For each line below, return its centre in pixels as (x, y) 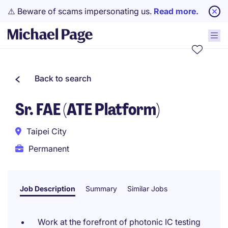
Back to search (63, 78)
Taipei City (47, 131)
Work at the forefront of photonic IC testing (119, 222)
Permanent (49, 149)
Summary (101, 189)
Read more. (176, 11)
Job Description (48, 189)
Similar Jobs (147, 189)
